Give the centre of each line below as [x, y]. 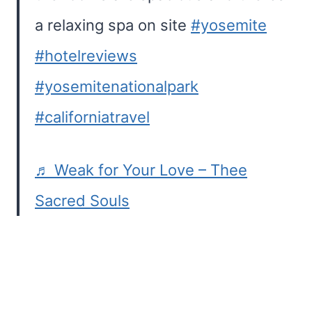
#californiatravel [92, 117]
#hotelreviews [86, 56]
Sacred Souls [82, 201]
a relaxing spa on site [113, 25]
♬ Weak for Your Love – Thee [141, 170]
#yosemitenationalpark [117, 86]
